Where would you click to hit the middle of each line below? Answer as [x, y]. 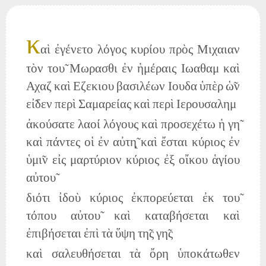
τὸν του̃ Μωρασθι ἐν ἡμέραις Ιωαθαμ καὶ [133, 69]
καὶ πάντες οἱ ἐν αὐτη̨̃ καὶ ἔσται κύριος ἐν [133, 143]
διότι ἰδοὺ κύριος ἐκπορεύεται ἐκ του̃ [133, 199]
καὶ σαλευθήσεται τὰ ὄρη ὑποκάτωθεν [133, 255]
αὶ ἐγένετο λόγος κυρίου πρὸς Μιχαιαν [140, 50]
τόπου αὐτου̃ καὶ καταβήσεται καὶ [133, 217]
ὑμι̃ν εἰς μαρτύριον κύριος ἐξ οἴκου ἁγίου [133, 161]
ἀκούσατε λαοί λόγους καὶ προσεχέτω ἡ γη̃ [133, 125]
